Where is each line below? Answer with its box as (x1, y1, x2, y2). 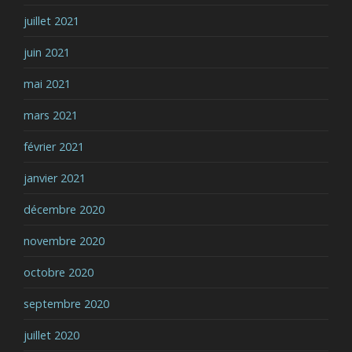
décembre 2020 (24, 201, 104, 217)
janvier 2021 (24, 170, 86, 185)
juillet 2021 (24, 13, 79, 28)
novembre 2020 (24, 233, 104, 248)
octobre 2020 (24, 264, 93, 280)
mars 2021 (24, 107, 78, 123)
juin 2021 (24, 44, 70, 60)
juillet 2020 (24, 327, 79, 343)
